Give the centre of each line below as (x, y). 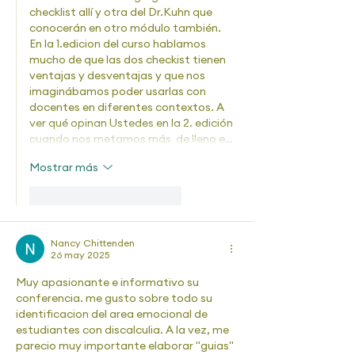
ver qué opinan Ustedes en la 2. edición (132, 123)
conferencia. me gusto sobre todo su (115, 298)
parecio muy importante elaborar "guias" (126, 345)
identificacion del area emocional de (113, 314)
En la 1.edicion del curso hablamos (119, 44)
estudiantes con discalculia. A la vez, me (124, 330)
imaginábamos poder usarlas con (119, 91)
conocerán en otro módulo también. (126, 28)
